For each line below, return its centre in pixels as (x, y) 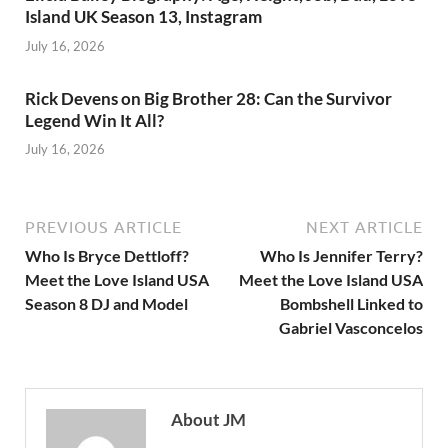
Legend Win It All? (94, 120)
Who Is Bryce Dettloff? (107, 256)
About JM (208, 420)
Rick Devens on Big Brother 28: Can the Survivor (208, 98)
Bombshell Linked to (351, 304)
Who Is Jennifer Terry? (341, 256)
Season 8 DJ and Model (106, 304)
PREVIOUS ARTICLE (103, 227)
